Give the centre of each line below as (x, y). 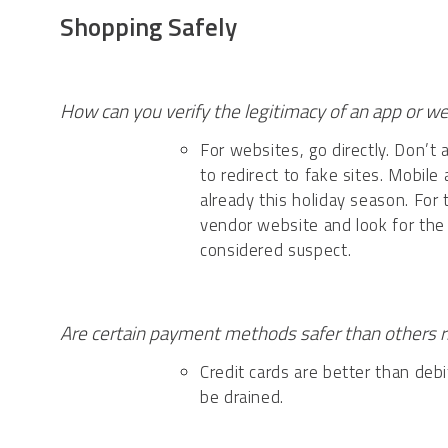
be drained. (242, 397)
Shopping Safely (148, 27)
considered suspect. (276, 250)
